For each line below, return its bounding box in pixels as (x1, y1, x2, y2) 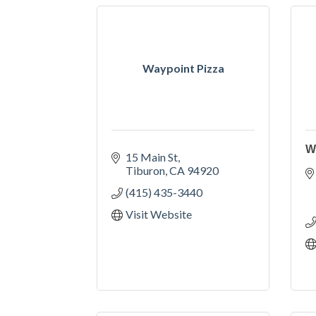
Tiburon (126, 163, 165, 177)
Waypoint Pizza (142, 61, 224, 75)
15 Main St (126, 150, 178, 164)
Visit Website (126, 207, 192, 221)
